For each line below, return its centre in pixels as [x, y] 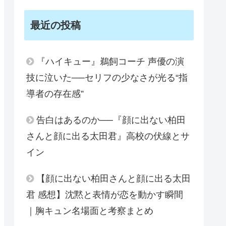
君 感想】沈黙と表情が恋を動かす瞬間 [105, 194]
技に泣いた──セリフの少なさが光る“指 [107, 77]
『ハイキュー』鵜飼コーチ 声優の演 [110, 61]
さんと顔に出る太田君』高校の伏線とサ [108, 136]
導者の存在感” [55, 94]
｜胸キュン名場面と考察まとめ [90, 211]
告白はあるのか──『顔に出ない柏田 [111, 120]
